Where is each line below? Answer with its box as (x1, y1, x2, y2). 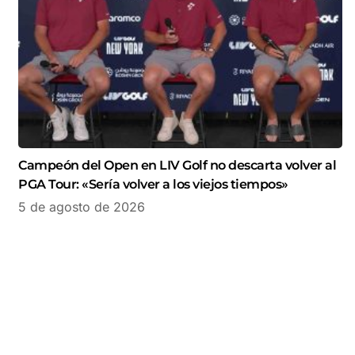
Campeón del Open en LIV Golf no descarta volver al (18, 158, 336, 174)
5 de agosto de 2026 (18, 199, 145, 216)
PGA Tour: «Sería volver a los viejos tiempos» (18, 177, 288, 193)
